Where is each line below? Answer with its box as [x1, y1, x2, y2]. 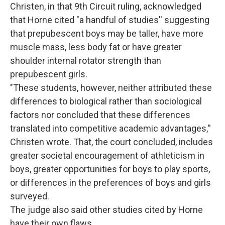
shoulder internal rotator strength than [10, 55, 161, 66]
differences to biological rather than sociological [10, 96, 202, 106]
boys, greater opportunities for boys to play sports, [10, 164, 210, 174]
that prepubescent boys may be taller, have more [10, 28, 203, 39]
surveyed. [10, 191, 49, 201]
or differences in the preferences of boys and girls [10, 177, 211, 188]
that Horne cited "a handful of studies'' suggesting [10, 15, 209, 25]
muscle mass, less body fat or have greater [10, 42, 182, 52]
